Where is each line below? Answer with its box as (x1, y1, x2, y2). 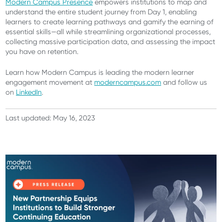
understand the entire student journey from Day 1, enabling (5, 8, 197, 16)
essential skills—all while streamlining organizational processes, (5, 28, 211, 36)
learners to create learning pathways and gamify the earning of (5, 18, 214, 26)
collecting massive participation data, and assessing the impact (5, 38, 216, 46)
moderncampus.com (94, 78, 162, 87)
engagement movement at (5, 78, 95, 87)
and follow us (163, 78, 208, 87)
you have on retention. (5, 48, 80, 55)
